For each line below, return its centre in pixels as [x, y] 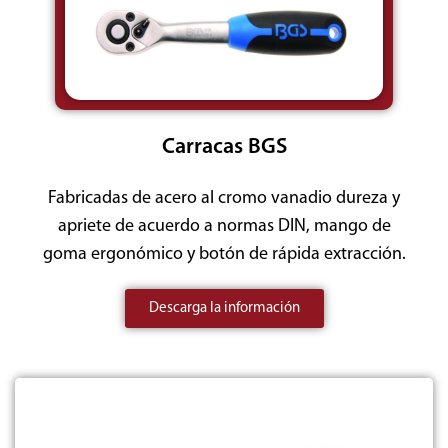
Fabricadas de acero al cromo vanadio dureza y [224, 198]
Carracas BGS [224, 147]
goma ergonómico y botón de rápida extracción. [224, 254]
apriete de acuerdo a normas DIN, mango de [224, 226]
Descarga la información [224, 308]
